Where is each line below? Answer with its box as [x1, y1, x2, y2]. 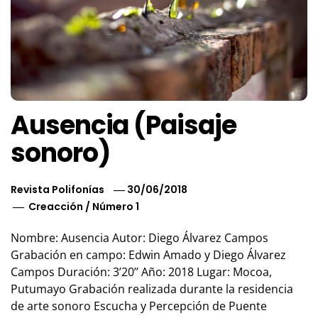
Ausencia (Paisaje [11, 107, 236, 144]
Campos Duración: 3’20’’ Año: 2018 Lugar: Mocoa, [11, 264, 272, 280]
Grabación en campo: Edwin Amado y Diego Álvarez [11, 247, 286, 263]
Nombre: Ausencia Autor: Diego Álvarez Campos [11, 230, 268, 246]
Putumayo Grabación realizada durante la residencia [11, 281, 293, 297]
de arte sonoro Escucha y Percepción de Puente [11, 298, 267, 314]
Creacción [28, 199, 84, 214]
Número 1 [92, 199, 140, 214]
